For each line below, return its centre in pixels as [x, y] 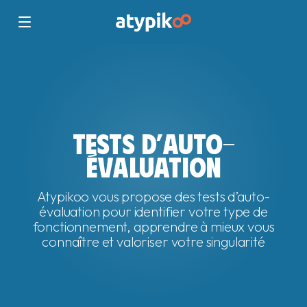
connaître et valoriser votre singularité [153, 242]
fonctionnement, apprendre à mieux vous [153, 226]
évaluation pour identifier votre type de [153, 211]
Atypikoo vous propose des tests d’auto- [153, 196]
